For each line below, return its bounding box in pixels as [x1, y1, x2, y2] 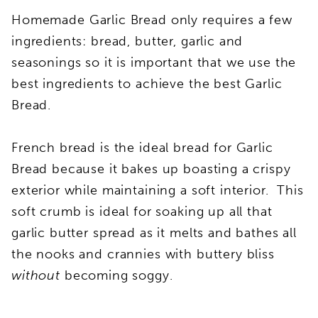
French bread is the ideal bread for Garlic [11, 139, 273, 155]
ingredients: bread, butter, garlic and [11, 33, 243, 49]
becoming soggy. [60, 267, 177, 283]
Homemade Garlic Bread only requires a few [11, 11, 292, 28]
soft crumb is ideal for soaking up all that [11, 203, 273, 219]
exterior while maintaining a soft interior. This [11, 182, 304, 198]
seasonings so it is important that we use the [11, 54, 297, 70]
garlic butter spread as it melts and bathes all [11, 224, 297, 241]
